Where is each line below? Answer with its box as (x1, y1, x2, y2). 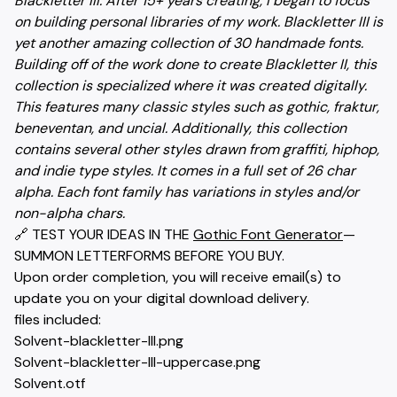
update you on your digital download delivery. (14, 288, 309, 307)
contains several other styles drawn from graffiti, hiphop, (14, 139, 379, 159)
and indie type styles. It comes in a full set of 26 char (14, 160, 355, 180)
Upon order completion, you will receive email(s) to (14, 267, 341, 286)
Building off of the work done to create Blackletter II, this (14, 54, 377, 74)
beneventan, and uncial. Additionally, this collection (14, 118, 346, 137)
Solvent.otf (14, 373, 85, 393)
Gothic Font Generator (193, 224, 343, 244)
